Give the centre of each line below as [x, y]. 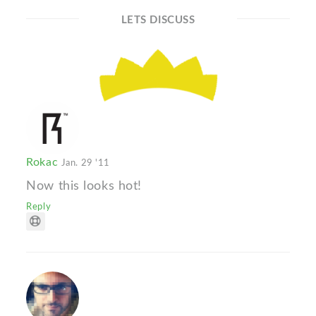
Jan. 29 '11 [85, 163]
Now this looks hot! [84, 186]
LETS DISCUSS [158, 20]
